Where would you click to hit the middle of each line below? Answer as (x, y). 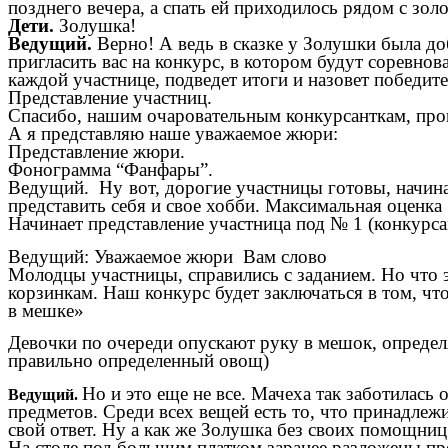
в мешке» (46, 310)
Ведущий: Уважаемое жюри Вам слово (167, 256)
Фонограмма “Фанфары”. (110, 170)
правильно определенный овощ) (138, 361)
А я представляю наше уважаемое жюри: (173, 134)
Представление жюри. (96, 152)
